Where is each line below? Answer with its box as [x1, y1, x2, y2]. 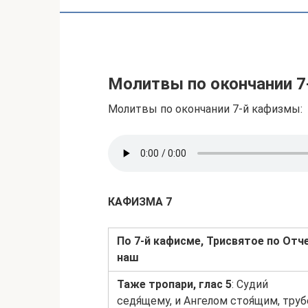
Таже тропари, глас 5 [117, 278, 232, 291]
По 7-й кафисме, [117, 234, 203, 247]
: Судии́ [232, 278, 268, 291]
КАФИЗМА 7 [108, 195, 172, 208]
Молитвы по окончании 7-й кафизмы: [108, 102, 302, 115]
